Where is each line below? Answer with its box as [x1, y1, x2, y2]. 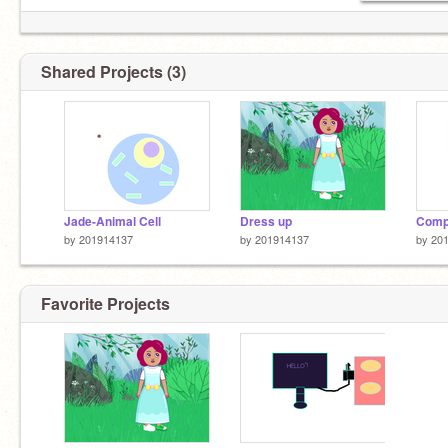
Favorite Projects [41, 291, 170, 315]
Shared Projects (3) [41, 60, 186, 83]
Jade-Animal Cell [64, 213, 161, 230]
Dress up [240, 213, 292, 230]
